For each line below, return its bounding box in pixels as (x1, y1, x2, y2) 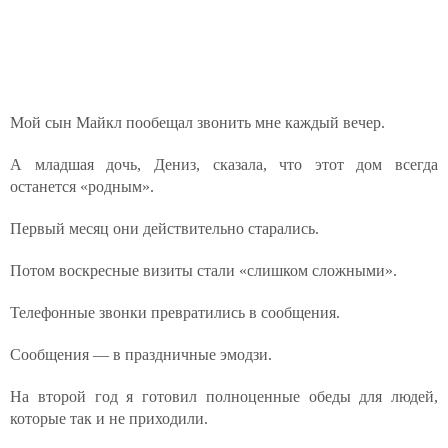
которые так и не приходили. (10, 410, 208, 427)
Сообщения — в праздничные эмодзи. (10, 346, 272, 363)
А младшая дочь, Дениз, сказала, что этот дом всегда (10, 156, 438, 173)
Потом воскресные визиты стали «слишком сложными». (10, 262, 397, 279)
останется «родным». (10, 178, 154, 195)
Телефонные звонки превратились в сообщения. (10, 304, 340, 321)
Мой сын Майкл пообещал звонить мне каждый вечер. (10, 114, 385, 131)
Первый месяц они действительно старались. (10, 220, 319, 237)
